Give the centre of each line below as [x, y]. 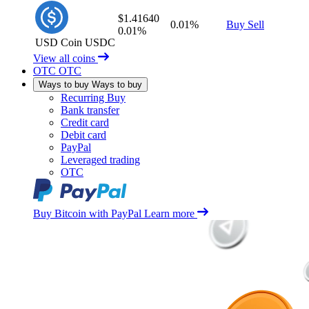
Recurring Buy [93, 98]
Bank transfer [90, 110]
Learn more [169, 213]
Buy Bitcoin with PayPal [87, 213]
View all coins [66, 58]
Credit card [85, 122]
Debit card [83, 135]
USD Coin [59, 42]
